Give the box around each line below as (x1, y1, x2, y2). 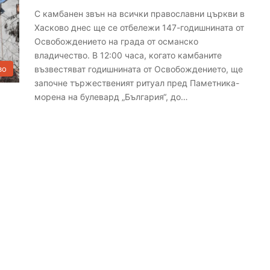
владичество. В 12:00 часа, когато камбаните (34, 50, 222, 60)
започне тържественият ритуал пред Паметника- (34, 78, 240, 88)
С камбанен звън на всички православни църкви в (34, 8, 245, 19)
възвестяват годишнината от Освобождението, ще (34, 64, 243, 74)
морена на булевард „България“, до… (34, 92, 189, 102)
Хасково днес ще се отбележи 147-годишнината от (34, 22, 245, 33)
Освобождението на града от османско (34, 36, 199, 46)
